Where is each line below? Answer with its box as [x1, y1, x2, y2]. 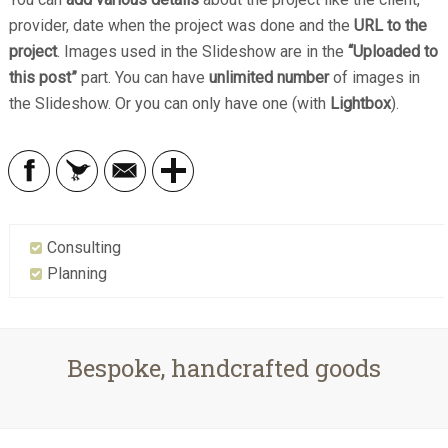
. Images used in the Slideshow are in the [57, 42, 349, 62]
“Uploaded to [348, 42, 439, 62]
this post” [9, 68, 78, 88]
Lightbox [326, 94, 392, 114]
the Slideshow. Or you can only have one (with [9, 94, 327, 114]
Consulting [47, 238, 122, 258]
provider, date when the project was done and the [9, 16, 351, 36]
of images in [329, 68, 421, 88]
